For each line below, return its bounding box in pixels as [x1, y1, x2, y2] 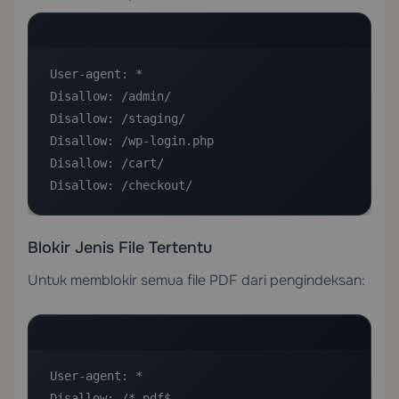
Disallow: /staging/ [50, 111, 185, 126]
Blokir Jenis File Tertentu [28, 238, 212, 257]
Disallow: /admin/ [50, 89, 171, 103]
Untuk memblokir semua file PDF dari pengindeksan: [28, 271, 365, 289]
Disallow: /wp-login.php [50, 134, 214, 148]
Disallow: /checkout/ [50, 178, 192, 192]
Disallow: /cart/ [50, 156, 164, 170]
